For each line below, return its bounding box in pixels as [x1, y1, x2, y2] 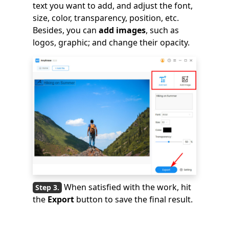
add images [99, 25, 146, 36]
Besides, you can [33, 25, 99, 36]
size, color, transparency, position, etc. [33, 12, 179, 24]
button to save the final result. [76, 193, 193, 205]
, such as [146, 25, 179, 36]
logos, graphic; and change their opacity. [33, 37, 190, 49]
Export [48, 193, 76, 205]
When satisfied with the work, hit [64, 181, 191, 193]
